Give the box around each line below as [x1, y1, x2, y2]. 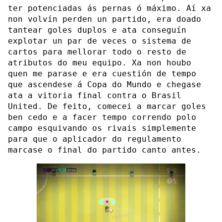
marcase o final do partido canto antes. [8, 145, 201, 155]
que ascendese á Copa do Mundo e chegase [8, 79, 201, 89]
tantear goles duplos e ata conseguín [8, 25, 186, 35]
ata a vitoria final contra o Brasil [8, 90, 181, 100]
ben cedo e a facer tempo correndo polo [8, 112, 196, 122]
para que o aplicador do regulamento [8, 134, 181, 144]
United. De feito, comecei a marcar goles [8, 101, 206, 111]
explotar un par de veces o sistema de [8, 36, 191, 46]
